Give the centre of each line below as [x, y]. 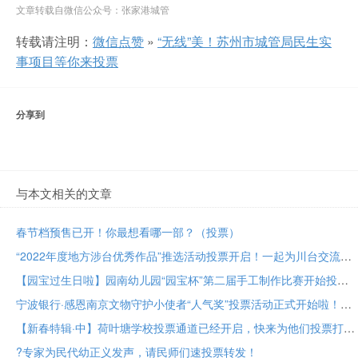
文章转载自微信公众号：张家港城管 [93, 9]
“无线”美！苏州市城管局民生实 [245, 41]
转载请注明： [54, 41]
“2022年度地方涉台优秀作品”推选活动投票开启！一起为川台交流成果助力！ [346, 255]
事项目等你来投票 [67, 61]
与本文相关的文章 [64, 193]
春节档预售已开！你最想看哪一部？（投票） [128, 231]
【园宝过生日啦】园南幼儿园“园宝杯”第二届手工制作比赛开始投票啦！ [343, 279]
